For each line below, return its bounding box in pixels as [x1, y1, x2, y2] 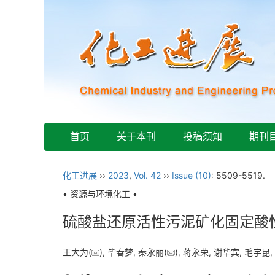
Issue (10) [172, 170, 211, 180]
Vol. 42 [134, 170, 161, 180]
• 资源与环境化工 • [63, 188, 137, 199]
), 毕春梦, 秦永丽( [99, 246, 167, 257]
